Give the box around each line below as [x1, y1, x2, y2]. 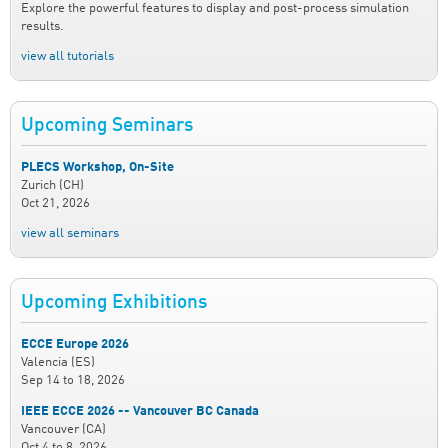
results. [21, 19, 64, 33]
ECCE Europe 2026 [21, 338, 129, 351]
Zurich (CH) [21, 178, 84, 192]
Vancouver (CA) [21, 422, 106, 436]
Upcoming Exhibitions [21, 294, 207, 312]
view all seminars [21, 227, 119, 241]
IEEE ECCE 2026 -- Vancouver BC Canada [21, 404, 259, 418]
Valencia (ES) [21, 356, 95, 369]
